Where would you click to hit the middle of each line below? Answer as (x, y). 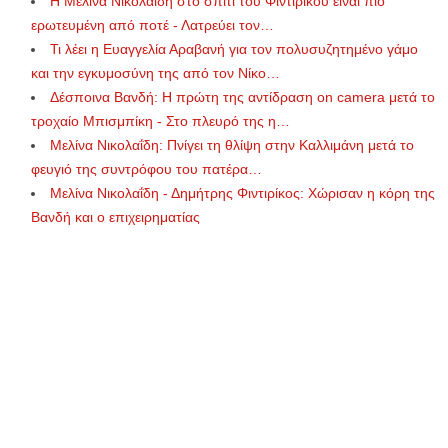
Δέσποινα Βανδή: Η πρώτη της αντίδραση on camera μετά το (242, 96)
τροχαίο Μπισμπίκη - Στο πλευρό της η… (160, 120)
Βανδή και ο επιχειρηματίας (115, 216)
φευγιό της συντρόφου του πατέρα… (146, 168)
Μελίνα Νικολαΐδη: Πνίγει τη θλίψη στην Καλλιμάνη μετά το (232, 144)
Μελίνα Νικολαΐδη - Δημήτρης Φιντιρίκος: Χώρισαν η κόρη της (242, 192)
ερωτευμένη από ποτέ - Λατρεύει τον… (152, 24)
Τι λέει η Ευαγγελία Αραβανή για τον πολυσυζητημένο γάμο (234, 48)
